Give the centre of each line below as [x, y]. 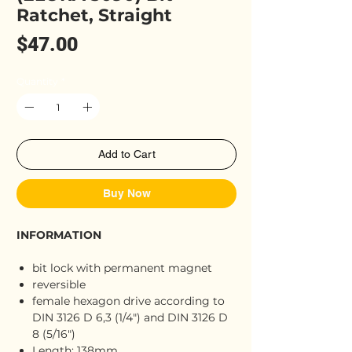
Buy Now [126, 193]
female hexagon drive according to [128, 301]
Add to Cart [126, 154]
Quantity [37, 81]
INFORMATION [59, 235]
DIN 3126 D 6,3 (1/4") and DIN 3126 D [130, 317]
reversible [59, 284]
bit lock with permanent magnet [122, 268]
